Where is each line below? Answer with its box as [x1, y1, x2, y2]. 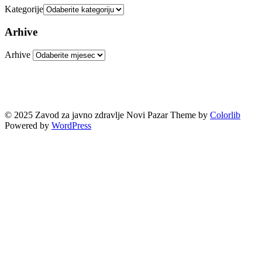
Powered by [5, 120, 51, 130]
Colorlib [210, 109, 240, 120]
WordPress [51, 120, 91, 130]
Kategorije [5, 4, 43, 14]
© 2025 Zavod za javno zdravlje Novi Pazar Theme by [5, 109, 210, 120]
